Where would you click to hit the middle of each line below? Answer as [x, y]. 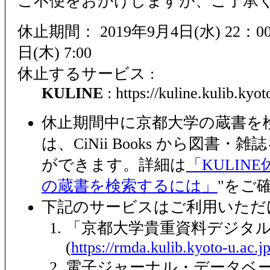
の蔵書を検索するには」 [130, 186]
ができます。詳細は [114, 165]
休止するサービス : [86, 74]
